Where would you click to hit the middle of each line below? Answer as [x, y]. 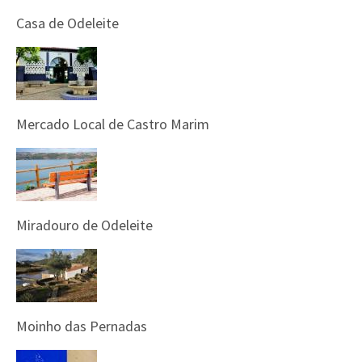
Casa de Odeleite [67, 23]
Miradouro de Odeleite [84, 225]
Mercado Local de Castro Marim [113, 124]
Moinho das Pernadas [82, 326]
